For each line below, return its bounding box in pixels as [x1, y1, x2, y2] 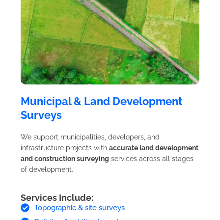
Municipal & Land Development [21, 95, 182, 108]
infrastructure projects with [21, 144, 109, 152]
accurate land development [109, 144, 198, 152]
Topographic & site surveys [34, 203, 125, 213]
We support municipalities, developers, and [21, 133, 160, 141]
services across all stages [109, 155, 193, 163]
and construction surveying [21, 155, 109, 163]
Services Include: [21, 192, 93, 203]
